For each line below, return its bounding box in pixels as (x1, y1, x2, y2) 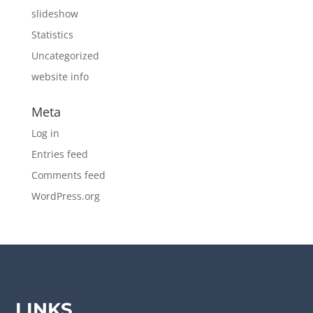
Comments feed (31, 168, 105, 182)
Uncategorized (31, 49, 99, 62)
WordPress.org (31, 189, 100, 203)
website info (31, 70, 89, 83)
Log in (31, 126, 59, 140)
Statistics (31, 28, 73, 41)
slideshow (31, 7, 78, 20)
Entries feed (31, 147, 88, 161)
